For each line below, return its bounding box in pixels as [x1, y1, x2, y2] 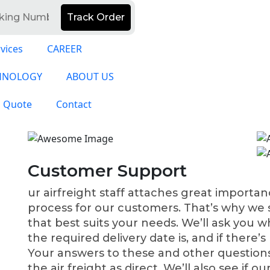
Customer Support [28, 160, 187, 181]
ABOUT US [66, 70, 114, 83]
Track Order [67, 11, 125, 23]
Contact [55, 98, 92, 111]
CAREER [47, 42, 82, 55]
